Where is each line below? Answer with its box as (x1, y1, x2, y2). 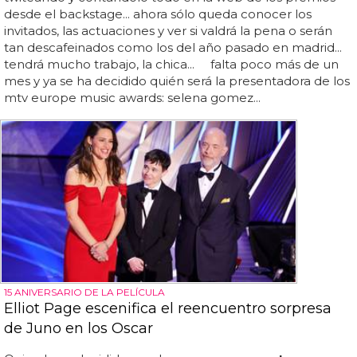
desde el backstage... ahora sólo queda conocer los (4, 6, 312, 22)
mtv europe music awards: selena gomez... (4, 90, 261, 106)
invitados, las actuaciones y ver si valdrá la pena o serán (4, 23, 332, 39)
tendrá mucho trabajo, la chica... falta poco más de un (4, 57, 339, 73)
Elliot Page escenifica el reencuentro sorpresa (4, 299, 331, 317)
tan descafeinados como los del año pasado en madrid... (4, 40, 342, 56)
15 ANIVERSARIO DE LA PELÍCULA (4, 285, 165, 298)
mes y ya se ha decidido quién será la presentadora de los (4, 73, 350, 89)
